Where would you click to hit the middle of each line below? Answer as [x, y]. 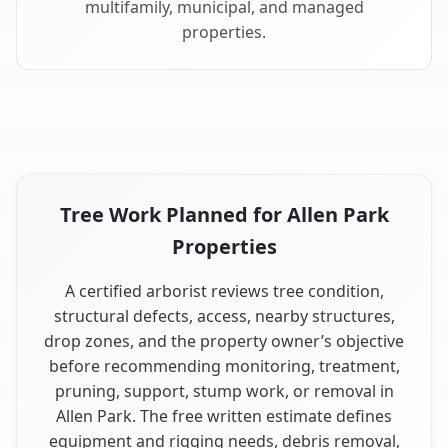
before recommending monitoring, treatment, [224, 365]
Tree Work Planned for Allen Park [224, 214]
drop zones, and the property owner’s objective [224, 340]
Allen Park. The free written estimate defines [224, 415]
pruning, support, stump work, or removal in [224, 390]
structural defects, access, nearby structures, [224, 315]
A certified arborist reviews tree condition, [224, 290]
